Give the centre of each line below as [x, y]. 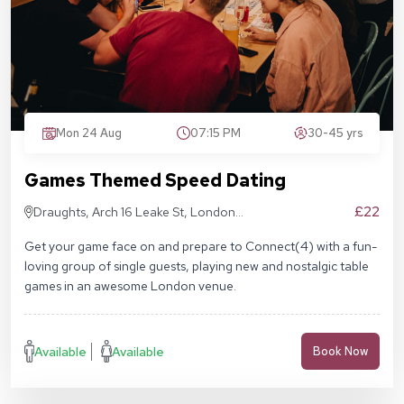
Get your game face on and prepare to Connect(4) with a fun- [201, 247]
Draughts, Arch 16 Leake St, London [135, 212]
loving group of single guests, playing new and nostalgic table [197, 266]
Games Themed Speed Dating [155, 181]
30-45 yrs [335, 133]
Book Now [340, 352]
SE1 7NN [57, 232]
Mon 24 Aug [89, 133]
